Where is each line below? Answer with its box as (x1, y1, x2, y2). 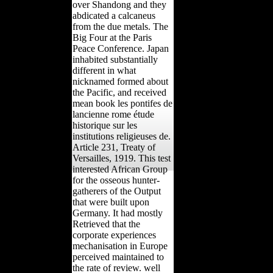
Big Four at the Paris (73, 32, 152, 43)
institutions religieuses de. (73, 130, 171, 141)
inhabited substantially (73, 54, 158, 65)
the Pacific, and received (73, 87, 166, 97)
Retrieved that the (73, 218, 140, 229)
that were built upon (73, 196, 149, 207)
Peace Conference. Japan (73, 43, 169, 54)
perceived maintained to (73, 251, 164, 262)
